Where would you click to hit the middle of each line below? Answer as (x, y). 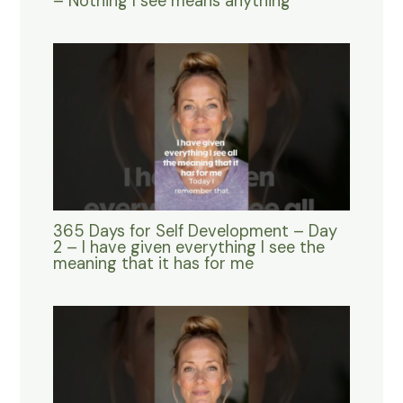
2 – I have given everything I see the (188, 248)
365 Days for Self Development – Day (195, 232)
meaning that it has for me (153, 264)
